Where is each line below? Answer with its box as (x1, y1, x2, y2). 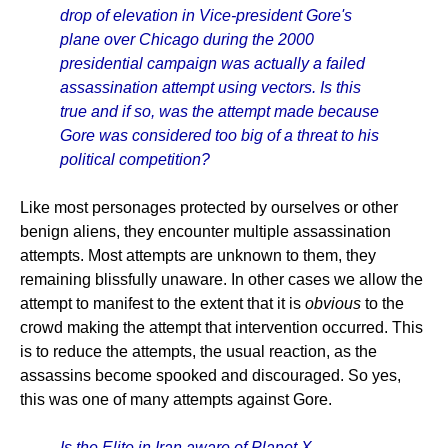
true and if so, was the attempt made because (60, 103, 379, 120)
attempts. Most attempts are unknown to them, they (20, 247, 376, 264)
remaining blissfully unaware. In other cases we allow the (20, 271, 423, 288)
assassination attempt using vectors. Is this (60, 79, 361, 96)
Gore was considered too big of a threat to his (60, 127, 379, 144)
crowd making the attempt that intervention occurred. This (20, 319, 423, 336)
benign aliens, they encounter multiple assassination (20, 223, 391, 240)
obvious (305, 295, 361, 312)
